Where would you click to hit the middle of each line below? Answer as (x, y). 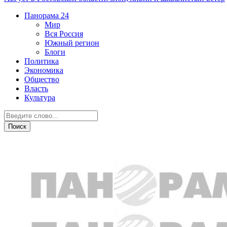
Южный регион (72, 43)
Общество (42, 79)
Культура (40, 98)
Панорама (42, 15)
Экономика (44, 70)
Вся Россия (64, 34)
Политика (42, 61)
